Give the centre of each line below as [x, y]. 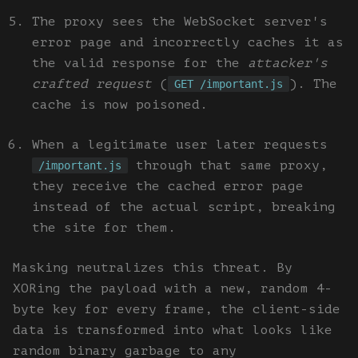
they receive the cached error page [168, 186]
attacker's [288, 63]
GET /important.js [229, 84]
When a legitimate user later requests [180, 144]
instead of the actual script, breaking [184, 207]
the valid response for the [140, 63]
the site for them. [104, 227]
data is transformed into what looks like [173, 330]
